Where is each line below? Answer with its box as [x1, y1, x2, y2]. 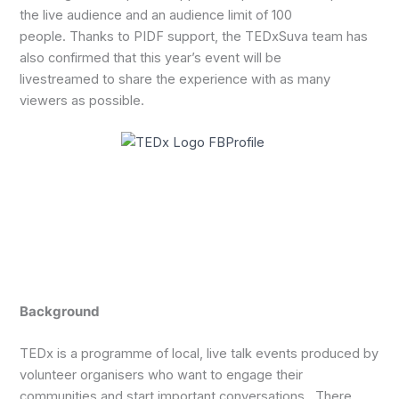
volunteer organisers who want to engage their [20, 367, 304, 384]
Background [20, 303, 101, 320]
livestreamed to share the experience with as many [20, 71, 331, 88]
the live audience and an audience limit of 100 [20, 7, 293, 24]
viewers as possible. [20, 93, 145, 110]
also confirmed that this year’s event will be [20, 50, 282, 67]
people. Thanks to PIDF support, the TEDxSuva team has [20, 28, 369, 45]
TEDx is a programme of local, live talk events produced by [20, 346, 379, 362]
